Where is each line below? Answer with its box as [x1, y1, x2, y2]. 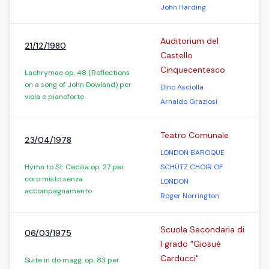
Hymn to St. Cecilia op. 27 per [25, 162, 124, 172]
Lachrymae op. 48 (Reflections [25, 68, 130, 77]
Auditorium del [160, 35, 219, 46]
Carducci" [160, 253, 199, 264]
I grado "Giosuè [160, 238, 221, 249]
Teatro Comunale [160, 130, 229, 141]
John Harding [160, 2, 206, 12]
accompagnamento [25, 186, 92, 196]
